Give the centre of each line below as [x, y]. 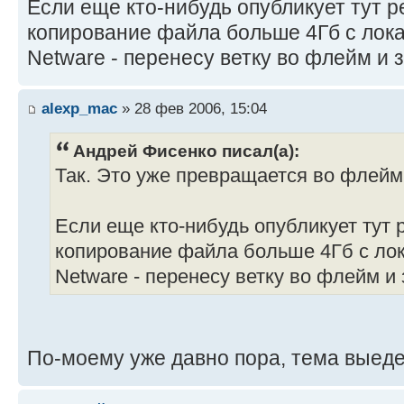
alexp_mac [79, 109]
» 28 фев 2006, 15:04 [192, 109]
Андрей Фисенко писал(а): [186, 151]
